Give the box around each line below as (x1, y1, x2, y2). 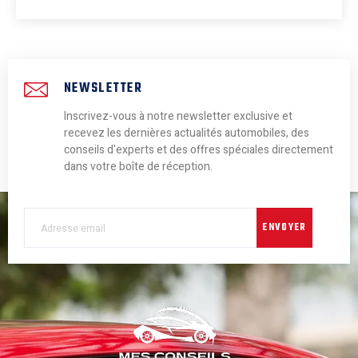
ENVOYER (262, 219, 307, 236)
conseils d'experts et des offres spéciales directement (64, 141, 333, 158)
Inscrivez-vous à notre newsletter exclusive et (64, 107, 292, 125)
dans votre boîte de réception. (64, 157, 213, 175)
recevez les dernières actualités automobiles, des (64, 124, 309, 141)
